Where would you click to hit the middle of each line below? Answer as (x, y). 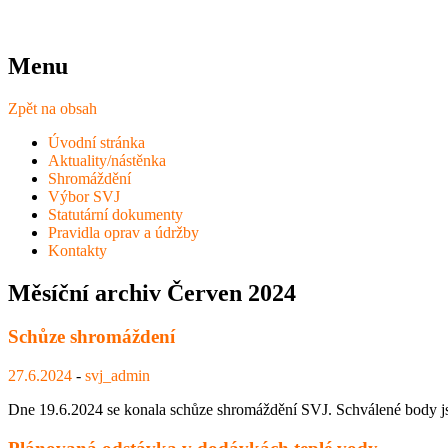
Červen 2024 (231, 292)
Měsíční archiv (87, 292)
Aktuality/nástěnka (107, 160)
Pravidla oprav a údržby (123, 232)
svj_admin (117, 376)
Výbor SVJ (84, 196)
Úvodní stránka (96, 142)
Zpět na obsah (52, 108)
